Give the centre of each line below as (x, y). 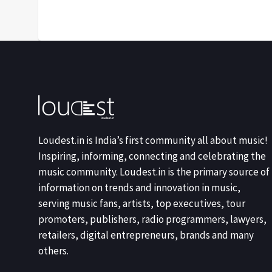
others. (53, 251)
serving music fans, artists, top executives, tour (142, 203)
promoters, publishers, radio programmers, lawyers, (152, 219)
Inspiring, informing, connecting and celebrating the (152, 156)
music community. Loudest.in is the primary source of (154, 172)
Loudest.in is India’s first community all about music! (153, 140)
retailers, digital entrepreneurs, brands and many (146, 235)
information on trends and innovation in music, (139, 188)
